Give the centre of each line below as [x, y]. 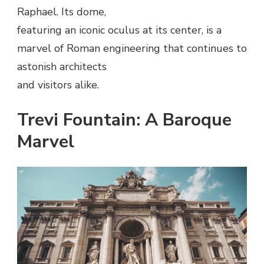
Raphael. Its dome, [62, 11]
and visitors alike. [58, 85]
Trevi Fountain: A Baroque [124, 120]
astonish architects [62, 66]
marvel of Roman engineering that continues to [132, 48]
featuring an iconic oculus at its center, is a [119, 30]
